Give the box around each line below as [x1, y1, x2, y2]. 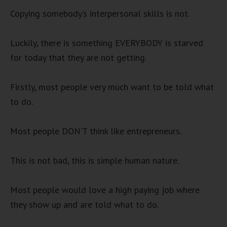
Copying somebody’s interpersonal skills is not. [10, 7, 190, 19]
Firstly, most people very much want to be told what [10, 81, 214, 93]
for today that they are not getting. [10, 51, 146, 63]
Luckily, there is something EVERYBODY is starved [10, 36, 203, 49]
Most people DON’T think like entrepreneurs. [10, 125, 181, 137]
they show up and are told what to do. [10, 198, 159, 210]
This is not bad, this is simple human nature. [10, 154, 179, 166]
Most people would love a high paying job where [10, 183, 200, 196]
